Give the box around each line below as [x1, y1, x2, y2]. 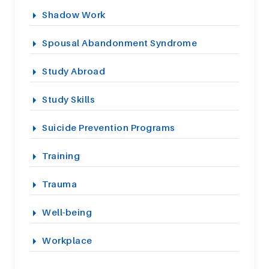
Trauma [42, 178, 77, 189]
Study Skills [42, 93, 95, 104]
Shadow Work [42, 8, 106, 20]
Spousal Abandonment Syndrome [42, 37, 197, 48]
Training [42, 150, 80, 161]
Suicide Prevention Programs [42, 121, 175, 133]
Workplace [42, 234, 92, 246]
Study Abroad [42, 65, 105, 76]
